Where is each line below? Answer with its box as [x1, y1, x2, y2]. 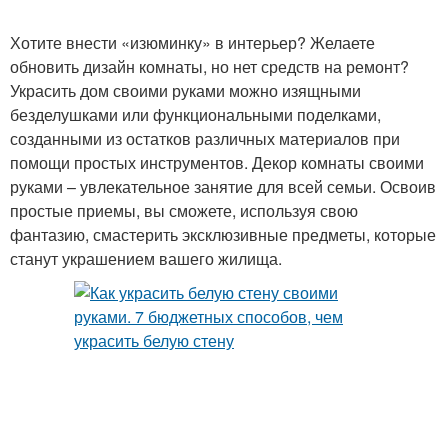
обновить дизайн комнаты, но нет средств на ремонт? [10, 55, 409, 78]
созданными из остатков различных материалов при [10, 127, 400, 150]
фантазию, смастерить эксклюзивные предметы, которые [10, 223, 436, 246]
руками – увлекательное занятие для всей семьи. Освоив [10, 175, 436, 198]
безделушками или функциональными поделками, [10, 103, 381, 126]
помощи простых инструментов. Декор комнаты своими [10, 151, 424, 174]
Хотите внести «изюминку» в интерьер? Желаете [10, 31, 375, 54]
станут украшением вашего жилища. [10, 247, 282, 270]
